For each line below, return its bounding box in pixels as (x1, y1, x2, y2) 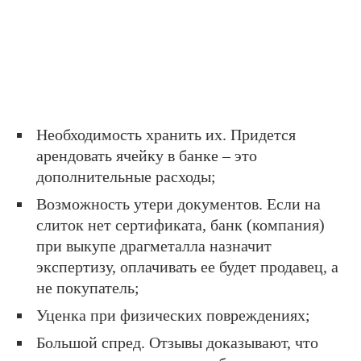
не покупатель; (36, 279, 139, 297)
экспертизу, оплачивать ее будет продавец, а (36, 258, 338, 276)
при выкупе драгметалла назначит (36, 237, 272, 255)
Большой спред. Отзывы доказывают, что (36, 334, 318, 352)
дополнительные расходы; (36, 168, 216, 186)
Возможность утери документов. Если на (36, 195, 321, 214)
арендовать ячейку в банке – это (36, 147, 257, 165)
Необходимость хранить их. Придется (36, 126, 296, 144)
